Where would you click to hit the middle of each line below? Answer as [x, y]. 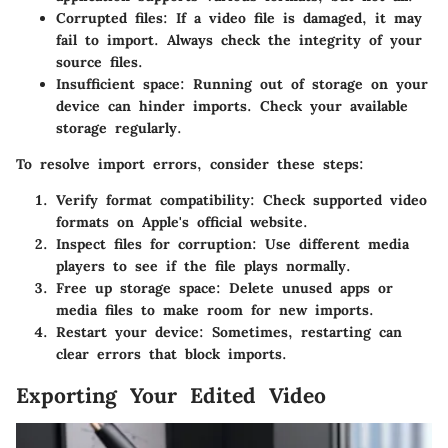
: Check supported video [338, 200]
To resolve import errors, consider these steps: [190, 164]
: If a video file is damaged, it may [292, 18]
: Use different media [330, 244]
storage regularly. [119, 128]
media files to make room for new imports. [215, 310]
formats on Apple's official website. [182, 222]
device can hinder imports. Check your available [232, 106]
